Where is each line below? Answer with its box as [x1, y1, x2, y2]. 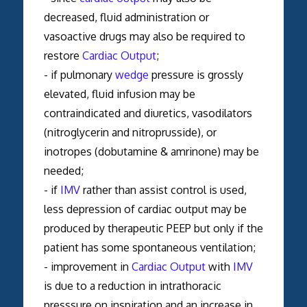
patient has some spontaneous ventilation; [43, 240, 258, 254]
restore [43, 48, 82, 62]
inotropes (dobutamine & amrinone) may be [43, 144, 259, 158]
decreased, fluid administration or [43, 10, 209, 24]
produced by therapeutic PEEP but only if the [43, 221, 263, 235]
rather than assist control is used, [79, 182, 247, 197]
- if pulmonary [43, 67, 115, 82]
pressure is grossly [148, 67, 243, 82]
